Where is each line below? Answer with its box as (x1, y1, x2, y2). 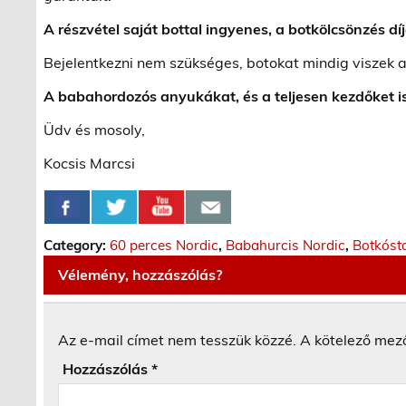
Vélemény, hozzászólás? (58, 265, 223, 284)
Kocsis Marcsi (43, 153, 136, 172)
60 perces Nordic (110, 236, 219, 254)
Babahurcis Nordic (226, 236, 346, 254)
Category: (43, 236, 111, 254)
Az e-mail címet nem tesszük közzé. (58, 331, 297, 350)
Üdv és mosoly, (43, 120, 146, 139)
